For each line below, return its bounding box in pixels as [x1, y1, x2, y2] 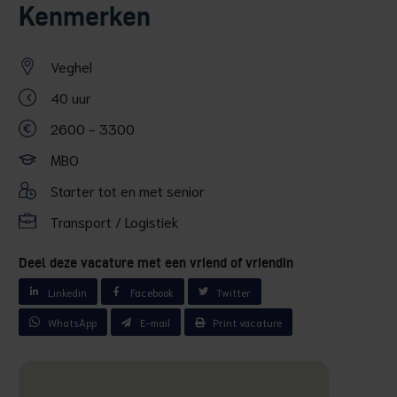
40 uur [50, 88, 91, 106]
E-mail [139, 315, 170, 329]
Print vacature [213, 315, 283, 329]
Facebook [129, 284, 174, 299]
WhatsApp [47, 315, 97, 329]
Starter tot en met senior [50, 181, 205, 199]
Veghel [50, 57, 92, 75]
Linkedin [47, 284, 87, 299]
